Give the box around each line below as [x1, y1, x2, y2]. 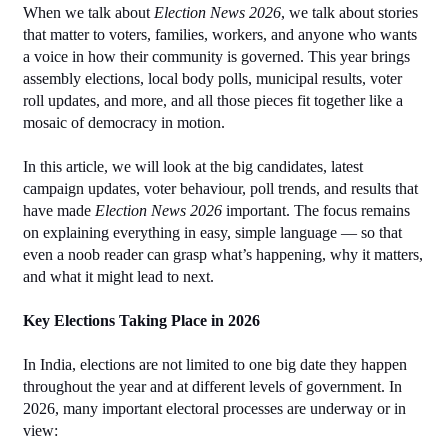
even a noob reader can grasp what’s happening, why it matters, [23, 245, 423, 263]
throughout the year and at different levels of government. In [23, 377, 402, 395]
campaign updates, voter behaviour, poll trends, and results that [23, 179, 418, 197]
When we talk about [23, 3, 154, 21]
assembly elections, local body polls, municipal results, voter [23, 69, 402, 87]
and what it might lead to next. [23, 267, 214, 285]
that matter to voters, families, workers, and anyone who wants [23, 25, 417, 43]
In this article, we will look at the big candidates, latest [23, 157, 363, 175]
